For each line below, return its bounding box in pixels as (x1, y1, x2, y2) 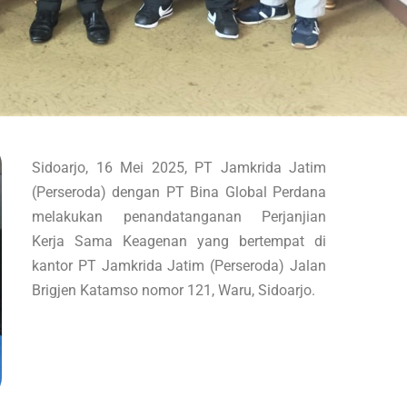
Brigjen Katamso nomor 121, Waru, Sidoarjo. (32, 281, 315, 299)
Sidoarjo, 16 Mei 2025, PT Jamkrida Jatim (32, 158, 326, 176)
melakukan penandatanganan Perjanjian (32, 207, 326, 225)
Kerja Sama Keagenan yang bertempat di (32, 232, 326, 250)
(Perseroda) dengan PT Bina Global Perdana (32, 183, 326, 201)
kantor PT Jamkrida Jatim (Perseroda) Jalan (32, 256, 326, 274)
